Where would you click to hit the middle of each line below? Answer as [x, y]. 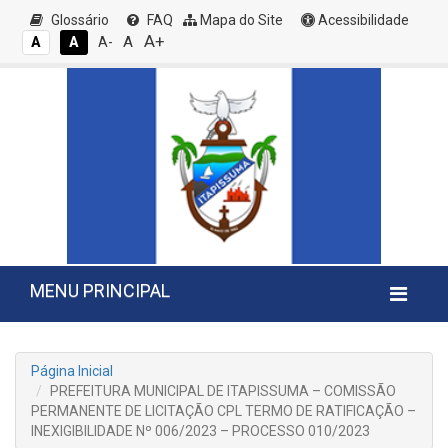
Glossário [78, 20]
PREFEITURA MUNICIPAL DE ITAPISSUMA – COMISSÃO [223, 391]
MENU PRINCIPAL [100, 290]
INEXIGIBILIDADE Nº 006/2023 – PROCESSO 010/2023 [200, 431]
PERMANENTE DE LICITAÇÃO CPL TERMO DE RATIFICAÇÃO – [223, 411]
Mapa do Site [240, 20]
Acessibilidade [362, 20]
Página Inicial [72, 371]
